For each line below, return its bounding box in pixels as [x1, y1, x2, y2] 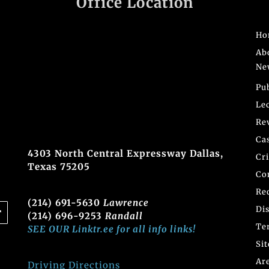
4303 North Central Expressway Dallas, [28, 147, 223, 159]
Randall [105, 210, 143, 222]
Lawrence [103, 196, 149, 208]
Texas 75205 [28, 160, 90, 172]
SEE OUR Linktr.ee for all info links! [28, 223, 196, 235]
